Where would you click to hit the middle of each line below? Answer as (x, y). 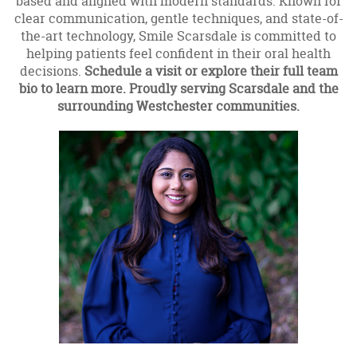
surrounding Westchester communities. (178, 106)
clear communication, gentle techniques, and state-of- (178, 18)
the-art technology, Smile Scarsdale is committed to (178, 35)
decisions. (52, 71)
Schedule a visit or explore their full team (211, 71)
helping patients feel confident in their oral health (178, 53)
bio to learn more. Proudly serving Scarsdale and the (178, 88)
